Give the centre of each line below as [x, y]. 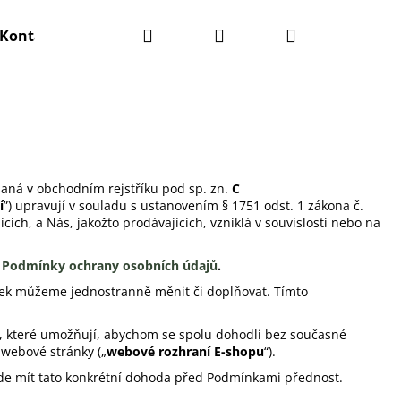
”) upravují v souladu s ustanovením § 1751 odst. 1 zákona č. [183, 205]
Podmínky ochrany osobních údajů [110, 265]
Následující [260, 342]
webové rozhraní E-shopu [185, 351]
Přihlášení [264, 34]
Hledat [179, 34]
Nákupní [330, 34]
